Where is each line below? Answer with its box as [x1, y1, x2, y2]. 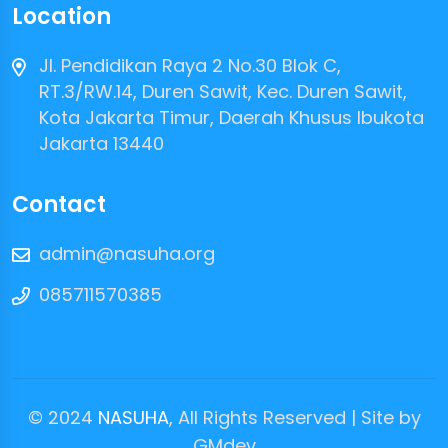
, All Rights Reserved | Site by [168, 404, 421, 430]
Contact [12, 188, 106, 220]
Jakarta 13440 [39, 130, 164, 156]
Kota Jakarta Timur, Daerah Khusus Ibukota [39, 104, 424, 130]
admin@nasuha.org [39, 240, 215, 266]
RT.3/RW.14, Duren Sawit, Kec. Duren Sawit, [39, 78, 407, 104]
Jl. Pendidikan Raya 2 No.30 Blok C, [39, 52, 341, 78]
